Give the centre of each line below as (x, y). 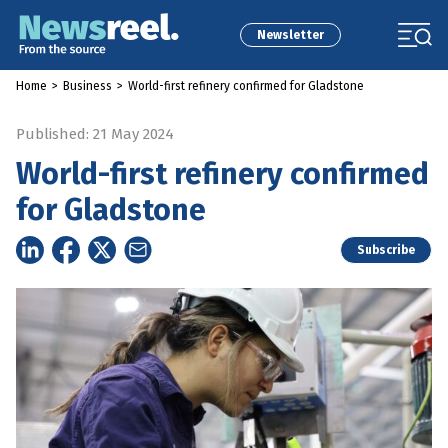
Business (87, 86)
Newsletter (290, 35)
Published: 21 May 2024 (95, 134)
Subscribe (386, 250)
